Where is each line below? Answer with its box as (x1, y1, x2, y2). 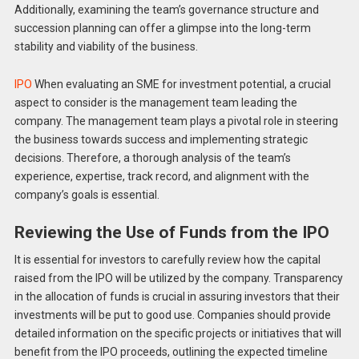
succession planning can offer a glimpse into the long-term (14, 22, 311, 35)
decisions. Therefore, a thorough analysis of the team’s (14, 151, 291, 165)
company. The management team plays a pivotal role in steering (14, 115, 338, 128)
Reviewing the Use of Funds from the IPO (14, 223, 329, 243)
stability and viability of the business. (14, 40, 198, 54)
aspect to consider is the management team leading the (14, 96, 297, 110)
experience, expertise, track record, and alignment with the (14, 170, 309, 184)
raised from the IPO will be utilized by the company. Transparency (14, 271, 343, 284)
